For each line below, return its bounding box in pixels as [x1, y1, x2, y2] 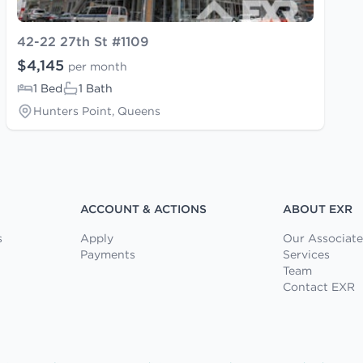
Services [282, 246, 330, 262]
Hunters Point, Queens [33, 103, 160, 118]
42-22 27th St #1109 [17, 32, 149, 49]
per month [68, 58, 127, 74]
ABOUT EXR [282, 201, 352, 216]
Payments [80, 246, 136, 262]
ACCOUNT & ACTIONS [80, 201, 207, 216]
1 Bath [79, 80, 113, 96]
